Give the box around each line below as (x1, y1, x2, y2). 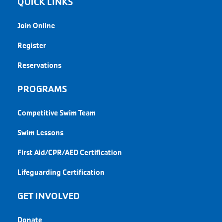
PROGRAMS (17, 83, 67, 95)
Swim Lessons (17, 127, 63, 137)
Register (17, 40, 46, 50)
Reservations (17, 60, 61, 70)
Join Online (17, 20, 55, 30)
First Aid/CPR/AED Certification (17, 147, 122, 157)
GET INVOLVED (17, 190, 94, 202)
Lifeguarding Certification (17, 167, 105, 177)
